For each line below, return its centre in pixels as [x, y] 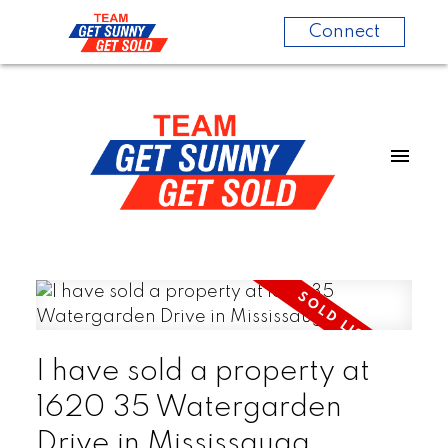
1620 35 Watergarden [188, 407]
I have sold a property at [202, 371]
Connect [344, 32]
